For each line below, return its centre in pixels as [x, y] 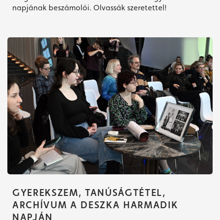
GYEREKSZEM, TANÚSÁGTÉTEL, [89, 192]
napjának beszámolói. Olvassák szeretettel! [89, 8]
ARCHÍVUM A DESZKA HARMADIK [95, 205]
